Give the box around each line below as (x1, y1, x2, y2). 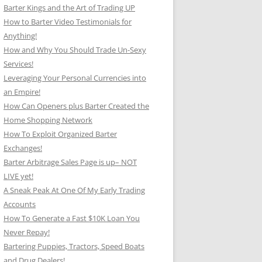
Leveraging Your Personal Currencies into (4, 73, 146, 83)
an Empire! (4, 87, 40, 97)
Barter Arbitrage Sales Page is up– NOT (4, 157, 137, 167)
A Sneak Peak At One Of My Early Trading (4, 185, 145, 195)
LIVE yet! (4, 171, 33, 181)
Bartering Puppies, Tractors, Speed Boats (4, 241, 144, 251)
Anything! (4, 30, 37, 41)
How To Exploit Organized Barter (4, 129, 117, 139)
